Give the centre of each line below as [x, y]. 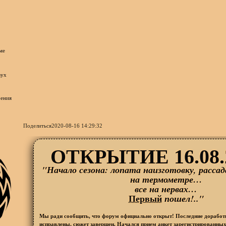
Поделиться [38, 125]
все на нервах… [166, 189]
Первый [145, 198]
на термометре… [166, 179]
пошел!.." [183, 198]
